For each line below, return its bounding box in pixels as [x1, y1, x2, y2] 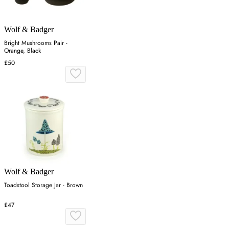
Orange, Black [4, 45, 41, 55]
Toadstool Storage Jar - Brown [4, 180, 83, 190]
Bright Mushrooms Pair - [4, 38, 67, 48]
